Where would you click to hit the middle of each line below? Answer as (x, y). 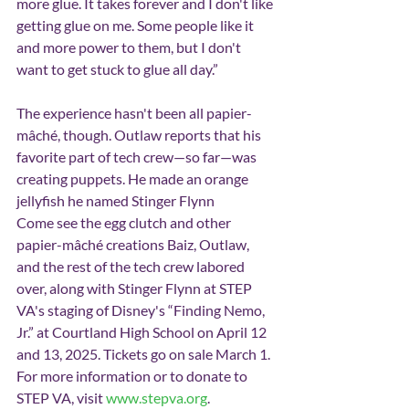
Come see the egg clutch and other (125, 222)
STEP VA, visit (61, 397)
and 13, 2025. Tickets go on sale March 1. (143, 353)
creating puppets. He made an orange (134, 178)
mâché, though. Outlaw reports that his (140, 134)
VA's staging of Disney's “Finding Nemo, (142, 309)
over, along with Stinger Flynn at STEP (136, 288)
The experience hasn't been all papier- (134, 112)
